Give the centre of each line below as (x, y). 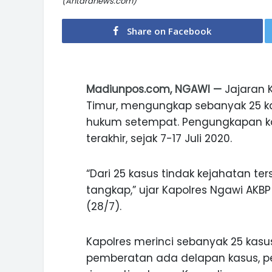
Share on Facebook (169, 31)
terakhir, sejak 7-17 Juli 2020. (159, 138)
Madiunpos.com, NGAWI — (154, 89)
